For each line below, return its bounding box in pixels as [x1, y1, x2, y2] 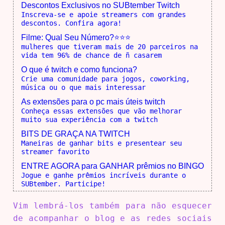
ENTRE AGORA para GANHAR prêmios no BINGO [21, 162, 204, 171]
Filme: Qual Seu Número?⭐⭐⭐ [21, 33, 131, 42]
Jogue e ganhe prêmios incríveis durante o [21, 171, 186, 180]
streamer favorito [21, 148, 89, 156]
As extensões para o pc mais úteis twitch [21, 97, 165, 106]
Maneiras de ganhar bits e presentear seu [21, 139, 182, 148]
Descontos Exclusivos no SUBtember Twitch [21, 1, 180, 10]
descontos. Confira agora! [21, 19, 122, 28]
